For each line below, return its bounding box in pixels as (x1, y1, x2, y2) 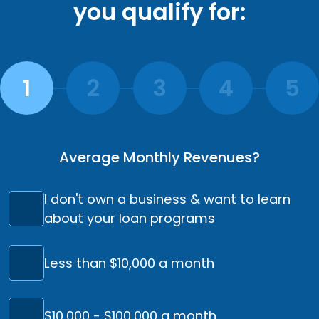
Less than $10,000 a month (44, 253, 214, 272)
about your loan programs (44, 209, 215, 228)
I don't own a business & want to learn (44, 190, 291, 209)
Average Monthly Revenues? (59, 147, 260, 168)
